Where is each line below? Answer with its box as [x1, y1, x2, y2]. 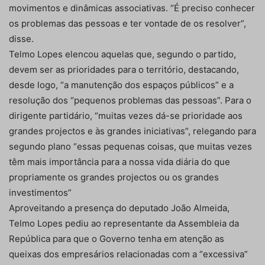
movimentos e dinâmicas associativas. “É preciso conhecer [9, 2, 255, 14]
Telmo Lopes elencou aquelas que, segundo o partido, [9, 48, 236, 60]
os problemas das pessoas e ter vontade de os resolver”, [9, 17, 246, 29]
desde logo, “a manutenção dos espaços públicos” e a [9, 79, 234, 91]
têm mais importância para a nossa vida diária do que [9, 156, 230, 167]
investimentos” [9, 186, 72, 198]
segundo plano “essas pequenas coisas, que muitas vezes [9, 140, 252, 152]
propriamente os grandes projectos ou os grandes [9, 171, 219, 183]
